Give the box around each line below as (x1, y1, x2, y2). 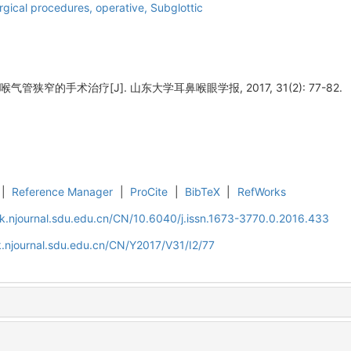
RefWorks (237, 185, 286, 199)
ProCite (130, 185, 168, 199)
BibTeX (185, 185, 221, 199)
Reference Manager (12, 185, 114, 199)
